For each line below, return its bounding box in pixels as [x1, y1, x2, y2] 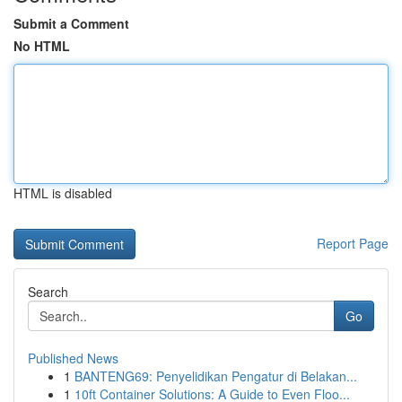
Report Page [317, 234, 389, 252]
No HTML [13, 37, 70, 55]
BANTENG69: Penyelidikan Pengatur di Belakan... [74, 367, 357, 385]
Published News [28, 349, 118, 367]
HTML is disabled [13, 184, 112, 202]
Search [28, 283, 68, 301]
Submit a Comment [13, 14, 129, 32]
